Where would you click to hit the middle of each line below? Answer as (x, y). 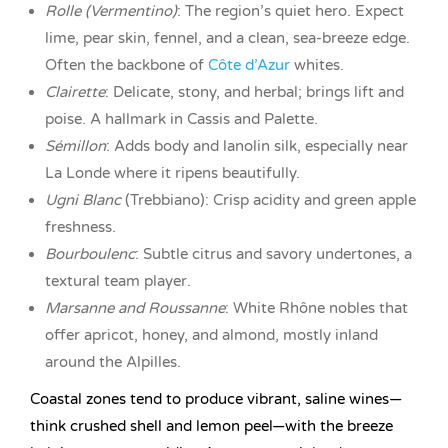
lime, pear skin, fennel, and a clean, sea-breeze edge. (227, 38)
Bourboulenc (90, 254)
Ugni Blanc (83, 200)
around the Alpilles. (113, 362)
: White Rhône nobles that (316, 308)
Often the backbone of (126, 65)
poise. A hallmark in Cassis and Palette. (181, 119)
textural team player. (118, 281)
